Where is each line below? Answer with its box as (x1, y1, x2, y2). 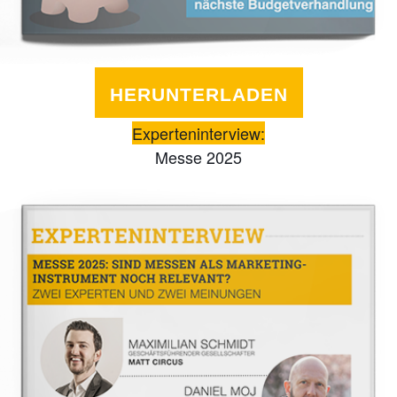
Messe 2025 (155, 144, 242, 168)
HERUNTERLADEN (109, 84, 288, 105)
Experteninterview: (132, 121, 265, 144)
